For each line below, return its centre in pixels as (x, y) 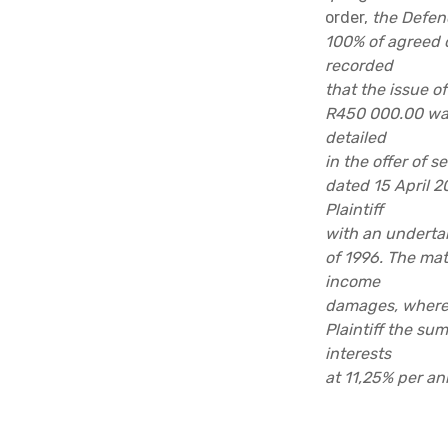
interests (357, 353)
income (352, 281)
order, (348, 17)
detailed (355, 137)
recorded (358, 65)
